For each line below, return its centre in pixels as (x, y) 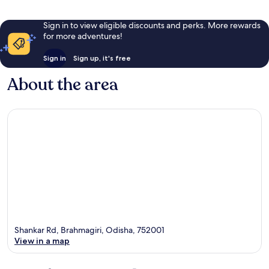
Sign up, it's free (102, 58)
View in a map (42, 241)
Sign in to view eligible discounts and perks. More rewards (152, 25)
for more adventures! (83, 36)
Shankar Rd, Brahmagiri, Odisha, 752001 (89, 230)
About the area (63, 84)
